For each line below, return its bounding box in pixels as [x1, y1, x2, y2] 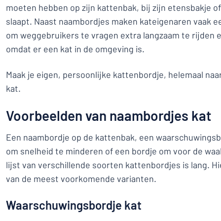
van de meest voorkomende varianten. [6, 173, 158, 184]
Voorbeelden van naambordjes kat [6, 107, 211, 124]
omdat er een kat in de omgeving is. [6, 43, 145, 54]
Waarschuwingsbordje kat [6, 198, 142, 212]
